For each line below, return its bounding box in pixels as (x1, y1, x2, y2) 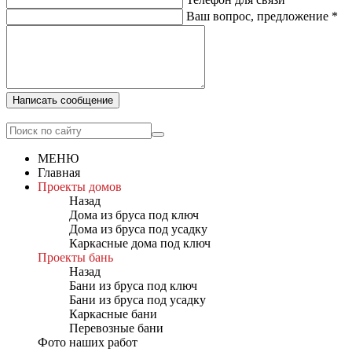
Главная (38, 166, 80, 179)
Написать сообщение (13, 94, 113, 106)
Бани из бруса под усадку (69, 293, 206, 306)
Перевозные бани (69, 321, 163, 335)
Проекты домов (38, 180, 122, 193)
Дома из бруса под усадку (69, 222, 207, 236)
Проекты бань (38, 251, 113, 264)
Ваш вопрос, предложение (183, 9, 332, 23)
